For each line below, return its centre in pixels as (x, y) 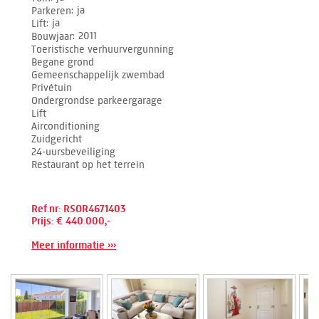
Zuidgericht (57, 139)
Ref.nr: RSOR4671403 (79, 209)
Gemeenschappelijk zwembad (98, 75)
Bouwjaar (52, 36)
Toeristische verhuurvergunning (103, 49)
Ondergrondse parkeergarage (97, 100)
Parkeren (52, 11)
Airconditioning (66, 126)
